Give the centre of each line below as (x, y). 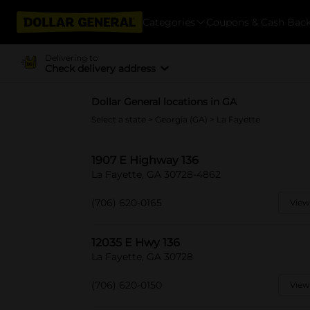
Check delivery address (100, 68)
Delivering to (71, 57)
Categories (169, 22)
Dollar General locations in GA (164, 102)
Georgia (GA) (182, 119)
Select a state (120, 119)
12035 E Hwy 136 (136, 243)
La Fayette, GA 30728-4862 (156, 174)
